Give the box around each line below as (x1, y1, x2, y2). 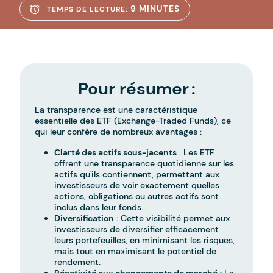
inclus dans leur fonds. (54, 202, 144, 213)
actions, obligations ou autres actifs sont (54, 191, 219, 202)
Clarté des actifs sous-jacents (54, 147, 177, 158)
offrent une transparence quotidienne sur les (54, 158, 235, 169)
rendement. (54, 257, 101, 268)
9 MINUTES (130, 3, 180, 14)
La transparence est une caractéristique (35, 104, 198, 116)
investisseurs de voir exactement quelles (54, 180, 220, 191)
